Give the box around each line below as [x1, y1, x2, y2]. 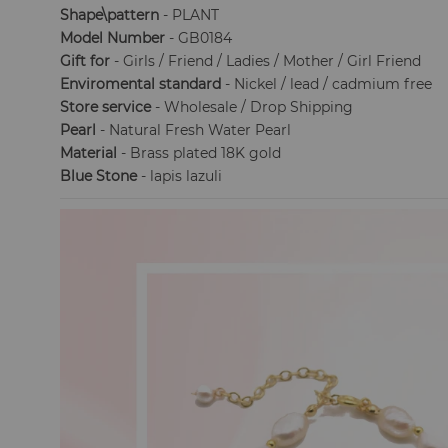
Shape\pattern [60, 6, 160, 24]
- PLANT [159, 6, 220, 24]
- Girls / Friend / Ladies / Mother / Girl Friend [110, 52, 422, 70]
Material [60, 144, 118, 162]
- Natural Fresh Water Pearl [96, 121, 292, 139]
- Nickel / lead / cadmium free [221, 75, 433, 93]
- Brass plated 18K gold [117, 144, 282, 162]
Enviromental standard [60, 75, 222, 93]
